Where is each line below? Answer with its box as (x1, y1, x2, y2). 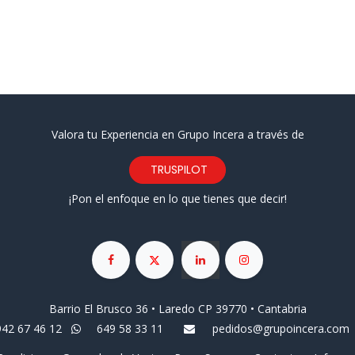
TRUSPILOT (147, 161, 208, 177)
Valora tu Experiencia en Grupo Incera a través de (51, 127, 304, 142)
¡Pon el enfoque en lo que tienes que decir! (68, 190, 287, 206)
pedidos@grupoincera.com (212, 321, 349, 337)
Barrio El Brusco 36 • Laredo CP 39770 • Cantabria (48, 301, 307, 317)
